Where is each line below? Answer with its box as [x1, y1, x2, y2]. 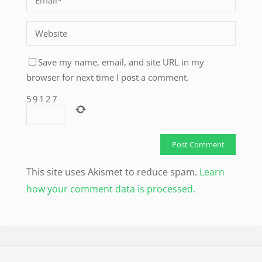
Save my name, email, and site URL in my [37, 56, 204, 68]
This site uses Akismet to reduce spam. [26, 166, 199, 179]
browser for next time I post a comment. [26, 71, 189, 83]
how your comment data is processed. [26, 182, 195, 196]
